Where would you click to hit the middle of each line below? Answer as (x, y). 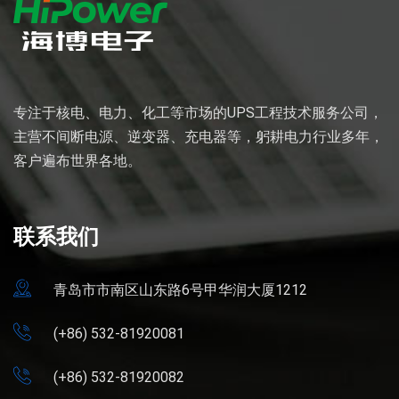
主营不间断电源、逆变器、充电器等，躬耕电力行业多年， (199, 136)
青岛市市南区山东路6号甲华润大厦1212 (180, 289)
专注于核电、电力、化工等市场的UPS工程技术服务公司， (198, 112)
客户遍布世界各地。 (77, 160)
